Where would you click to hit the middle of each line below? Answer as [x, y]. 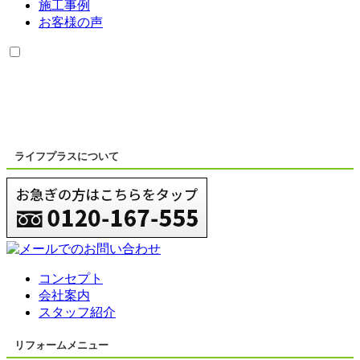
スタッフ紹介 [77, 312]
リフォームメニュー [61, 345]
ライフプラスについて [67, 156]
